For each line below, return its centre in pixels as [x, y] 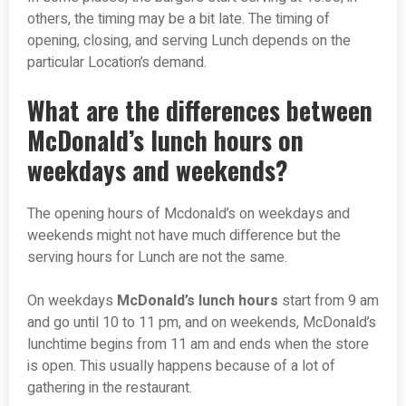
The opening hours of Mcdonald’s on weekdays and [188, 214]
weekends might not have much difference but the [184, 236]
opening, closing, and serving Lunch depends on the [189, 41]
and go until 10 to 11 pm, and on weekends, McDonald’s [202, 323]
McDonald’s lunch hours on [165, 140]
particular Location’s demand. [117, 63]
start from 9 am [329, 301]
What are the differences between [200, 111]
